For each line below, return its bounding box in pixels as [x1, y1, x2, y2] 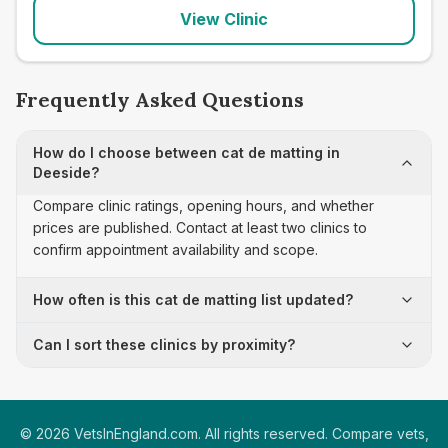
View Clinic [180, 9, 268, 29]
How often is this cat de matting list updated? [33, 291, 353, 308]
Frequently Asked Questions [16, 87, 304, 112]
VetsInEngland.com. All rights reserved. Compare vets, [69, 425, 429, 442]
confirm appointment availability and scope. [33, 241, 318, 258]
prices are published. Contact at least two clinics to [33, 219, 367, 236]
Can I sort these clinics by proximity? [33, 336, 295, 353]
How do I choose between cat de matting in [33, 144, 340, 161]
